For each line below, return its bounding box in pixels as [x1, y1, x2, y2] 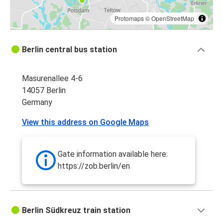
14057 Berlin [22, 86, 66, 96]
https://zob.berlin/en [58, 161, 130, 171]
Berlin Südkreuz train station [22, 206, 130, 216]
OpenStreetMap [151, 14, 194, 23]
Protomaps [114, 14, 144, 23]
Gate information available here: [58, 149, 168, 159]
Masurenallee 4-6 [22, 74, 83, 84]
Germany [22, 98, 52, 108]
